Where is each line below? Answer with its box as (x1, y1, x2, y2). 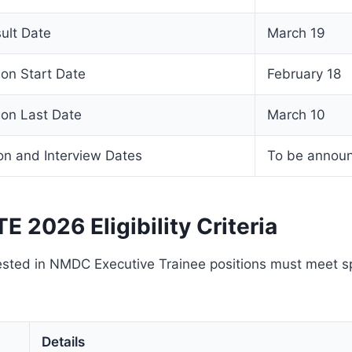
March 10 (267, 106, 325, 123)
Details (42, 333, 85, 350)
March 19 (267, 24, 325, 41)
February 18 (267, 65, 341, 82)
